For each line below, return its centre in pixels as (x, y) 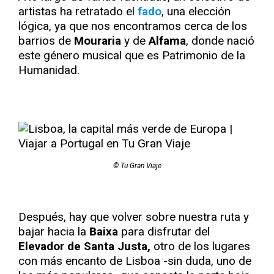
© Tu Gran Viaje (137, 166)
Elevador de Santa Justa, (84, 246)
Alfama (167, 41)
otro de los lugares (200, 246)
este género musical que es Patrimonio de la (132, 55)
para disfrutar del (164, 231)
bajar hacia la (54, 231)
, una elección (196, 11)
